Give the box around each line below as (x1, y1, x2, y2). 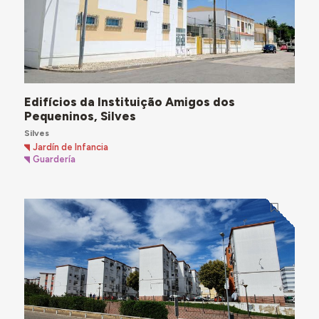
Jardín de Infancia (33, 142, 109, 153)
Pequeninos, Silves (23, 108, 136, 123)
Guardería (33, 154, 76, 165)
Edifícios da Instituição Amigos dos (23, 94, 235, 109)
